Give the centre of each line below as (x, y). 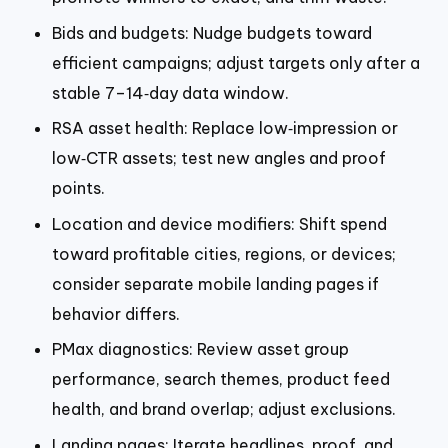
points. (78, 188)
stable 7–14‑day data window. (170, 92)
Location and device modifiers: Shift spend (219, 223)
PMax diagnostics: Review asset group (200, 349)
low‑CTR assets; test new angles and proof (219, 158)
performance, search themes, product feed (221, 379)
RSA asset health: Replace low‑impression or (225, 128)
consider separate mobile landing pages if (215, 283)
